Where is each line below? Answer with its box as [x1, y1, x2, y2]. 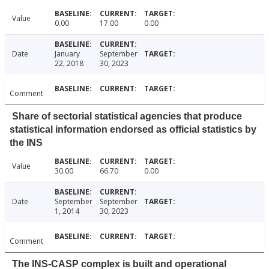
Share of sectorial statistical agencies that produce [12, 111, 242, 122]
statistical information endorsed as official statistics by [10, 124, 256, 135]
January [54, 49, 80, 59]
